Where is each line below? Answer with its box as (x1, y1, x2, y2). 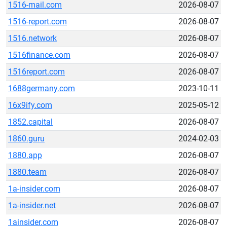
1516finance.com (8, 50, 70, 60)
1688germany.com (8, 84, 75, 93)
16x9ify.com (8, 100, 52, 110)
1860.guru (8, 134, 45, 143)
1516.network (8, 33, 57, 43)
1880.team (8, 167, 47, 177)
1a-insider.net (8, 201, 56, 210)
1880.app (8, 150, 42, 160)
